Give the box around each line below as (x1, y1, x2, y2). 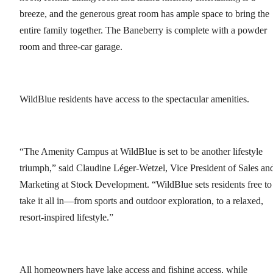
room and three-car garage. (19, 41, 122, 52)
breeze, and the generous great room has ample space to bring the (19, 9, 269, 19)
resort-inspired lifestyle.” (19, 212, 113, 223)
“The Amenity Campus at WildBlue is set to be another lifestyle (19, 146, 263, 157)
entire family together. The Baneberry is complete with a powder (19, 25, 267, 36)
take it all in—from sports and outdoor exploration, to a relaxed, (19, 196, 263, 207)
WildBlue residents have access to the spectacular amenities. (19, 94, 249, 105)
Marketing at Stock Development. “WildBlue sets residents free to (19, 179, 272, 190)
